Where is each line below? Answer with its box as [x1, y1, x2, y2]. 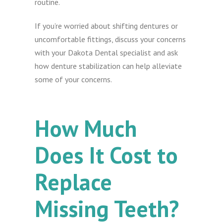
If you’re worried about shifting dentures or [35, 21, 178, 31]
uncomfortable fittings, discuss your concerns [35, 34, 186, 45]
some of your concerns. [35, 74, 112, 85]
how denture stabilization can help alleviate [35, 61, 182, 71]
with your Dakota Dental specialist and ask [35, 48, 178, 58]
